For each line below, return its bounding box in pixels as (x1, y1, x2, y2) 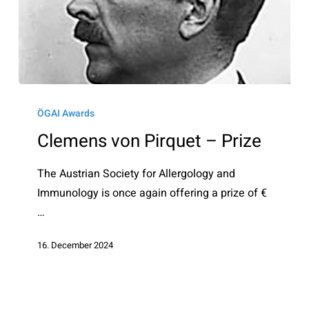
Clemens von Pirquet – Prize (37, 128, 262, 154)
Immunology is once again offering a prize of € (37, 184, 268, 201)
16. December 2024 (37, 239, 114, 252)
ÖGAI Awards (37, 106, 95, 121)
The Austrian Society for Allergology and (37, 165, 236, 182)
